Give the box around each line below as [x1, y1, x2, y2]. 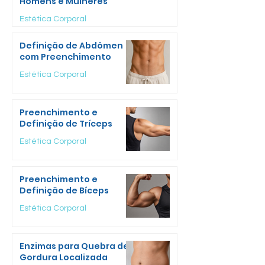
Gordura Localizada [20, 251, 108, 264]
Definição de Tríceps [20, 118, 112, 130]
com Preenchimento [20, 51, 111, 63]
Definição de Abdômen [20, 40, 123, 52]
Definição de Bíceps [20, 185, 109, 197]
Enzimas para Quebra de [20, 240, 129, 253]
